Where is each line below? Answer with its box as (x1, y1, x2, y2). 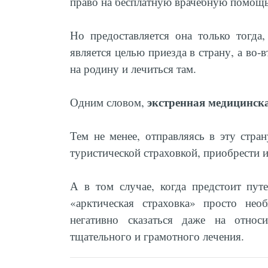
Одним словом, (70, 95, 147, 109)
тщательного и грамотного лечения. (70, 229, 244, 243)
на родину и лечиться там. (70, 61, 196, 76)
